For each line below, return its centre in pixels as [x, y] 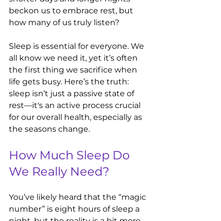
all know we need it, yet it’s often [74, 58]
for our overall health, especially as [76, 117]
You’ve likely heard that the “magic [78, 197]
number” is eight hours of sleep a [75, 209]
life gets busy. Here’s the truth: [70, 82]
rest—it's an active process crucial [76, 105]
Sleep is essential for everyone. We [77, 46]
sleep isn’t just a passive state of [73, 93]
